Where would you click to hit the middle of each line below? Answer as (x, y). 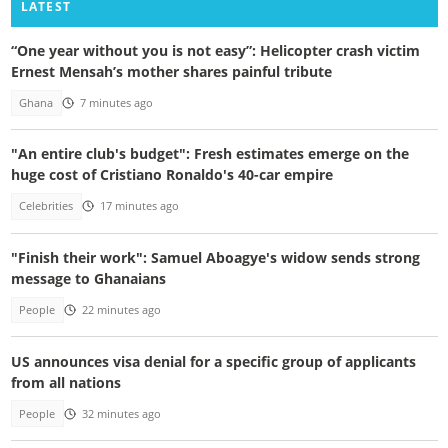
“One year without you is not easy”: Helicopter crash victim (215, 50)
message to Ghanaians (88, 278)
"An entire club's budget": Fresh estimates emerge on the (209, 154)
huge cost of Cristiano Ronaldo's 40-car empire (171, 175)
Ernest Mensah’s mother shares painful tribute (171, 71)
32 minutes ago (121, 413)
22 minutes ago (121, 310)
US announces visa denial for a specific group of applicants (213, 361)
